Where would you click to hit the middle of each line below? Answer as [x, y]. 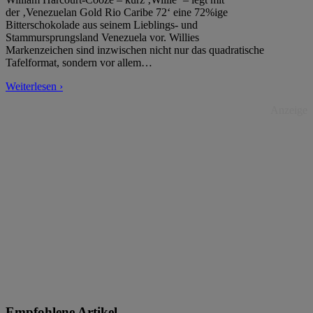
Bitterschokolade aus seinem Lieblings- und [102, 25]
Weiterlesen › [34, 87]
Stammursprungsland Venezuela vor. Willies [102, 38]
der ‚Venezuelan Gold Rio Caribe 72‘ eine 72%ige [117, 13]
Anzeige [289, 110]
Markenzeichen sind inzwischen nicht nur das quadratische [135, 50]
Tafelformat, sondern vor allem [73, 63]
